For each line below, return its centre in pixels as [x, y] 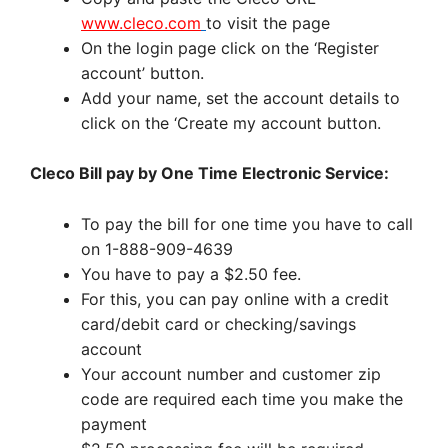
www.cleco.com [141, 22]
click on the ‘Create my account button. [231, 122]
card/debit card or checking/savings [218, 323]
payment [114, 423]
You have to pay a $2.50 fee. [191, 273]
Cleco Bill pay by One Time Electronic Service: [209, 173]
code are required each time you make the [242, 398]
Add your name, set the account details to [240, 97]
